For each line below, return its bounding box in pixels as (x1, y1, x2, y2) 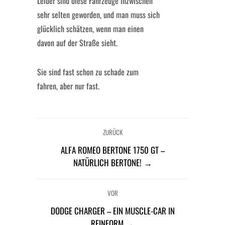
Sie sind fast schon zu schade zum (37, 66, 139, 78)
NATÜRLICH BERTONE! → (73, 156, 152, 169)
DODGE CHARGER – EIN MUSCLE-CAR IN (50, 204, 175, 217)
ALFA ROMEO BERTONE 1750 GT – (60, 144, 165, 156)
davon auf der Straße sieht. (37, 37, 118, 49)
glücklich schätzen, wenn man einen (37, 23, 144, 35)
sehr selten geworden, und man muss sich (37, 9, 160, 21)
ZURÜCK (102, 127, 123, 137)
